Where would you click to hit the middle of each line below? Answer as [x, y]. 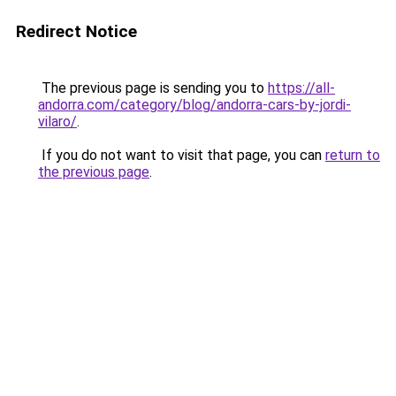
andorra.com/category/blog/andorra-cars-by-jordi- [194, 105]
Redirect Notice [76, 31]
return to [353, 155]
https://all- [301, 88]
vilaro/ [57, 122]
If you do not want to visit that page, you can [182, 155]
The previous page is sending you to [153, 88]
